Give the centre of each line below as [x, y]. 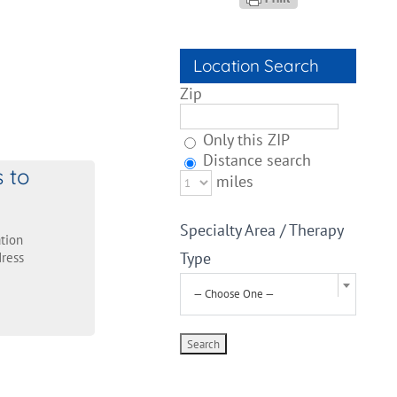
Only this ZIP [245, 140]
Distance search [255, 160]
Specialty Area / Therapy [262, 230]
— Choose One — [234, 294]
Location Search [257, 66]
